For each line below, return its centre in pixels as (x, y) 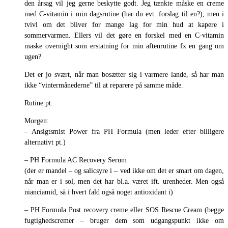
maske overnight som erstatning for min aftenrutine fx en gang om (124, 46)
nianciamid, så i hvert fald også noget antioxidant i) (99, 192)
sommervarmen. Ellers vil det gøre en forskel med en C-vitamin (124, 35)
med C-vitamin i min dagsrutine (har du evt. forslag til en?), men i (124, 14)
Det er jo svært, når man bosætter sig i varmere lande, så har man (124, 74)
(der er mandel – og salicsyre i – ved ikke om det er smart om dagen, (124, 170)
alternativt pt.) (45, 142)
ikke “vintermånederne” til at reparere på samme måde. (104, 85)
